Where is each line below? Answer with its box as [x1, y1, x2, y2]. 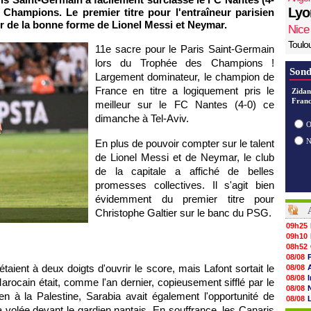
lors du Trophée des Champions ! [95, 57, 274, 69]
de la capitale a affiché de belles [95, 165, 274, 177]
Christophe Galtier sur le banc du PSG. [95, 207, 271, 219]
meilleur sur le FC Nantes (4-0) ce [95, 99, 274, 110]
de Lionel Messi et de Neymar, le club [95, 151, 274, 163]
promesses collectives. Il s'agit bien [95, 179, 274, 191]
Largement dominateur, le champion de [95, 71, 274, 83]
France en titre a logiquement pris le [95, 85, 274, 96]
